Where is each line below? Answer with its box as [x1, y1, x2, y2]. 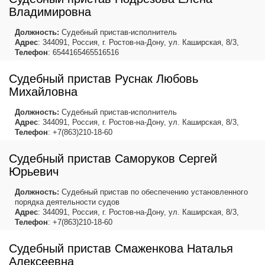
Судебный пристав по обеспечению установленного [59, 188, 248, 197]
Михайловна [9, 85, 77, 99]
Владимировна [9, 5, 91, 19]
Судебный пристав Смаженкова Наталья [9, 242, 233, 256]
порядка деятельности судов [15, 198, 119, 207]
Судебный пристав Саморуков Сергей [9, 152, 217, 166]
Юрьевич [9, 165, 59, 179]
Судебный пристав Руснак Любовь [9, 72, 198, 86]
